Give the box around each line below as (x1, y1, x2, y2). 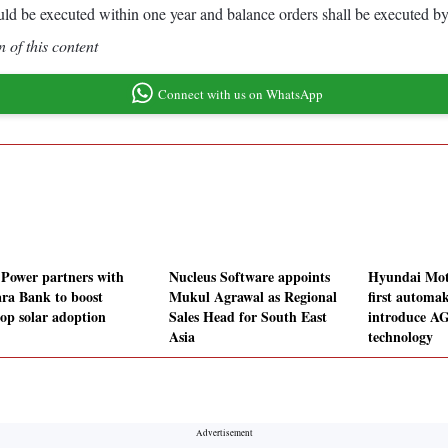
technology (368, 326, 433, 348)
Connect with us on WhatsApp (157, 84, 323, 103)
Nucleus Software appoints (169, 266, 330, 288)
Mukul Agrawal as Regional (169, 286, 337, 308)
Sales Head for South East (169, 306, 327, 328)
